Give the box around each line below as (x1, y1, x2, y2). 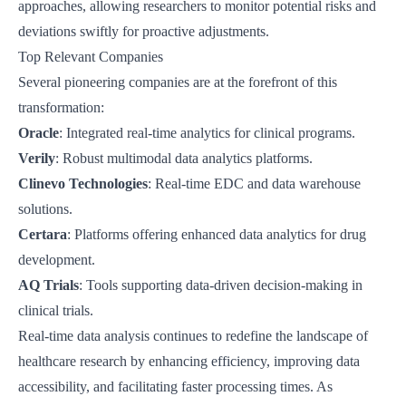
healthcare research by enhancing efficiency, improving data (18, 353, 360, 369)
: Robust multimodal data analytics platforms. (55, 150, 313, 166)
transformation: (18, 100, 104, 115)
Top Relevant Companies (18, 49, 163, 64)
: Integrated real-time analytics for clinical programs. (59, 125, 355, 140)
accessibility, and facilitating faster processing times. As (18, 379, 333, 394)
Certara (18, 227, 67, 242)
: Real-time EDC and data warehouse (148, 176, 361, 191)
